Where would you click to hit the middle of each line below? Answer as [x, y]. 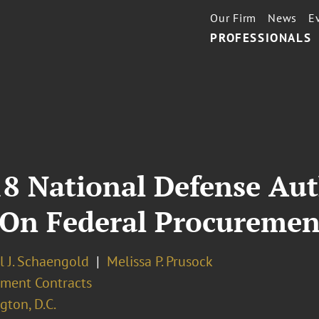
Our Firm [234, 18]
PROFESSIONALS [261, 38]
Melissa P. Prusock [159, 261]
